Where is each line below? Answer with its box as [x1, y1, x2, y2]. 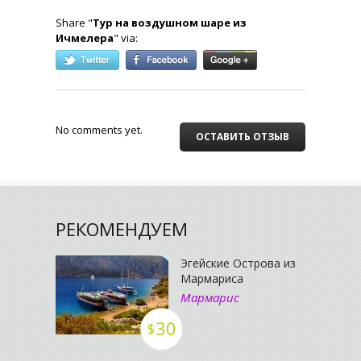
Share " [56, 15, 93, 30]
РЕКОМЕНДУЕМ [56, 217, 188, 241]
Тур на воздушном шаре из [93, 15, 247, 30]
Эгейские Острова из [180, 255, 296, 271]
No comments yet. [56, 122, 143, 137]
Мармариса [180, 271, 243, 286]
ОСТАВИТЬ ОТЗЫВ [196, 130, 289, 143]
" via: [114, 31, 138, 45]
